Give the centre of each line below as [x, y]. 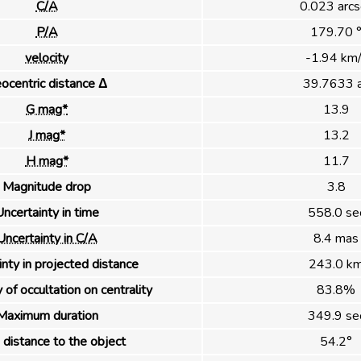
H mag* [47, 161]
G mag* [47, 109]
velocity [47, 58]
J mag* [47, 135]
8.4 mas [336, 238]
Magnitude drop [47, 187]
